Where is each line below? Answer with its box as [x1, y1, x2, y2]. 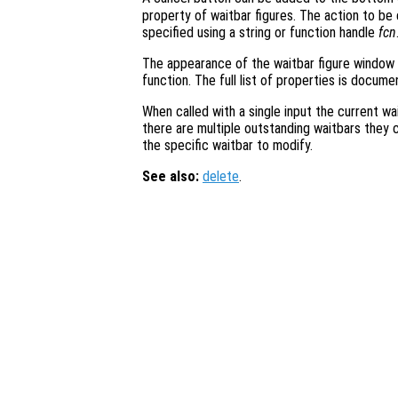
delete [203, 168, 239, 186]
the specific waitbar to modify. [142, 137, 313, 155]
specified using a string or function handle [142, 24, 378, 42]
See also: [142, 168, 199, 186]
